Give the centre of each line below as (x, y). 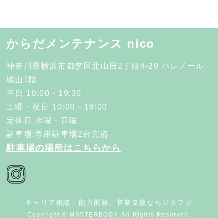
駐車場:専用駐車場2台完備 (58, 134)
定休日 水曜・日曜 (42, 121)
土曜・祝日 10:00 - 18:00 (57, 107)
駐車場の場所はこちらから (64, 148)
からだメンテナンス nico (81, 44)
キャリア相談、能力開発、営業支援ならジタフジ (109, 203)
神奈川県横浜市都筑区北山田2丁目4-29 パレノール (106, 66)
